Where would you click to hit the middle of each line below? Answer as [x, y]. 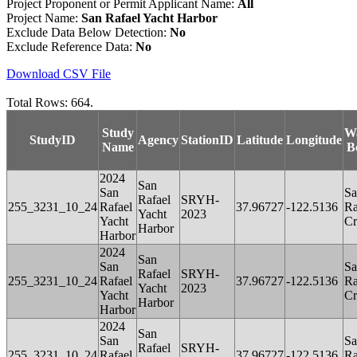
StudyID [53, 139]
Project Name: [44, 18]
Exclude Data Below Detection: [88, 32]
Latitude [260, 139]
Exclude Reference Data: [71, 46]
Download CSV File [59, 73]
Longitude [314, 139]
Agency [158, 139]
